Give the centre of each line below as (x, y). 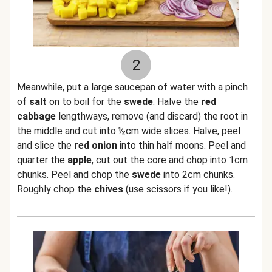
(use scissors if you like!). (178, 189)
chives (109, 189)
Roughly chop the (56, 189)
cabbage (36, 116)
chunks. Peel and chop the (74, 175)
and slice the (46, 145)
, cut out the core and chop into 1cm (170, 160)
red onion (96, 145)
